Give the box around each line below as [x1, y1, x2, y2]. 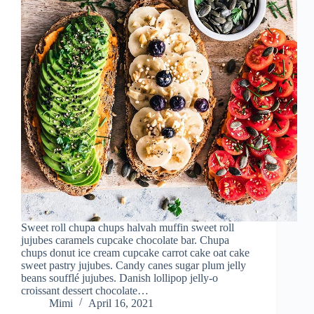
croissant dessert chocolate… [21, 285, 149, 297]
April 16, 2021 [88, 297, 153, 310]
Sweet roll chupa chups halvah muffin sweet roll [21, 221, 234, 234]
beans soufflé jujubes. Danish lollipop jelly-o [21, 272, 218, 285]
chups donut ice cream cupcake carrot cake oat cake [21, 247, 250, 259]
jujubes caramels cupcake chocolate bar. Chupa [21, 234, 229, 247]
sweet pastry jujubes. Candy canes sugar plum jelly [21, 259, 246, 272]
